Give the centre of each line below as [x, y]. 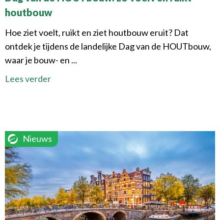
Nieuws [37, 138]
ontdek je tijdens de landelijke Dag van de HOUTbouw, [108, 46]
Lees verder [28, 78]
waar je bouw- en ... [41, 60]
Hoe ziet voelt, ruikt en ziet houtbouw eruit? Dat [97, 32]
